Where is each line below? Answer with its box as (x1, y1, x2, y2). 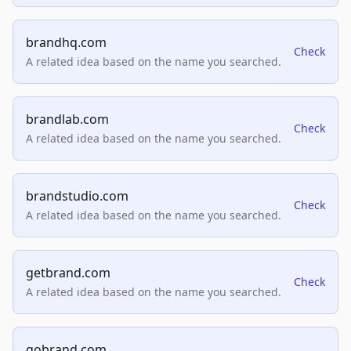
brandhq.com (26, 34, 107, 52)
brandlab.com (26, 110, 109, 128)
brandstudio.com (26, 187, 128, 205)
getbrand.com (26, 264, 110, 282)
